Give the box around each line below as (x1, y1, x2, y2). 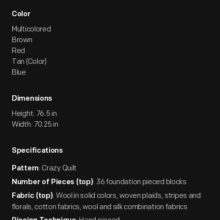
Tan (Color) (12, 57, 47, 66)
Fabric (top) (12, 192, 53, 200)
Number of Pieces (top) (12, 179, 93, 186)
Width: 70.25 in (12, 120, 58, 129)
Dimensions (12, 95, 52, 103)
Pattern (12, 165, 39, 172)
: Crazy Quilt (38, 164, 77, 173)
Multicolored (12, 25, 51, 34)
